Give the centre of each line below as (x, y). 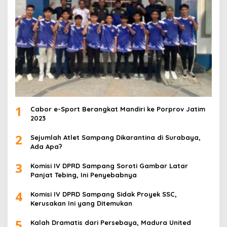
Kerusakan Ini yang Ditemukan (81, 203)
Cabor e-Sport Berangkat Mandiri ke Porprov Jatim (118, 109)
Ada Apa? (46, 147)
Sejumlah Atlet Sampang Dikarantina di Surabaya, (116, 138)
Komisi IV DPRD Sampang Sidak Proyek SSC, (104, 194)
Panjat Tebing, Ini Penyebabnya (84, 175)
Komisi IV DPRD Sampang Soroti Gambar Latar (109, 166)
